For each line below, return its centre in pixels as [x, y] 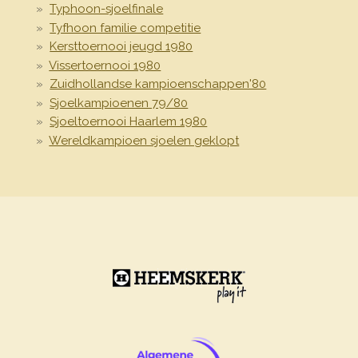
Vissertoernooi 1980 [105, 65]
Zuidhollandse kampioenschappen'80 [158, 84]
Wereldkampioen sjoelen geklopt [144, 140]
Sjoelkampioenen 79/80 [119, 103]
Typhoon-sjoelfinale [107, 9]
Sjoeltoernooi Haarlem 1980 [129, 122]
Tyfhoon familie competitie [125, 28]
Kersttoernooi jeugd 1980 [121, 47]
